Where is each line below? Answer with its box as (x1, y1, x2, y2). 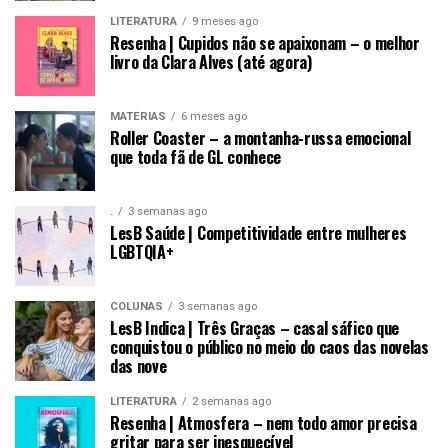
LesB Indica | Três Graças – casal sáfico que (110, 316, 399, 341)
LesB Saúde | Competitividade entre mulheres (110, 221, 407, 246)
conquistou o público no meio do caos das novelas (110, 335, 429, 360)
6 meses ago (181, 110, 247, 124)
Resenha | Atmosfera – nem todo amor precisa (110, 411, 417, 436)
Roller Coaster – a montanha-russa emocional (110, 126, 411, 151)
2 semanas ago (192, 395, 271, 409)
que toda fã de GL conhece (110, 145, 281, 170)
